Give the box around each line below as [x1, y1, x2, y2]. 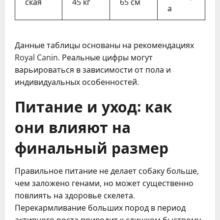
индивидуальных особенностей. [15, 77, 139, 87]
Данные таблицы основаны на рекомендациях [15, 40, 194, 51]
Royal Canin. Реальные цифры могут [15, 52, 153, 63]
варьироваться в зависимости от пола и [15, 64, 171, 75]
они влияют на [15, 115, 131, 137]
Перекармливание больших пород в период [15, 202, 186, 213]
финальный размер [15, 136, 168, 158]
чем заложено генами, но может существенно [15, 178, 193, 189]
